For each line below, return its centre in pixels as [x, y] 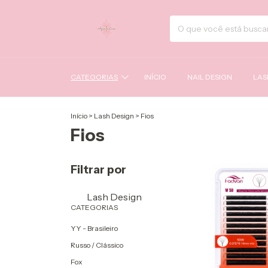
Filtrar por [98, 169]
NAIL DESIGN [209, 77]
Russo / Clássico [97, 245]
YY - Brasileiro [94, 228]
